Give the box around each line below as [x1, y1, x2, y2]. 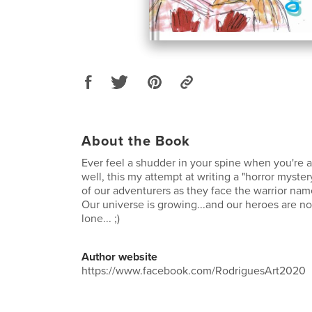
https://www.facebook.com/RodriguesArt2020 [81, 263, 306, 278]
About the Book [81, 132, 190, 150]
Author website [81, 249, 157, 264]
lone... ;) [81, 211, 120, 226]
